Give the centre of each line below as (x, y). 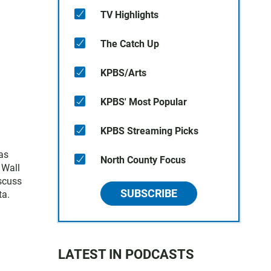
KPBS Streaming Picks (149, 131)
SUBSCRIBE (149, 193)
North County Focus (143, 160)
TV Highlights (129, 15)
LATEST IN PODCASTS (126, 254)
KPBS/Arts (123, 73)
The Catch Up (130, 44)
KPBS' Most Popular (144, 102)
